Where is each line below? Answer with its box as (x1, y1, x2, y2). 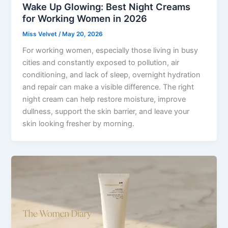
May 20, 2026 (62, 30, 103, 38)
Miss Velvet (22, 30, 59, 38)
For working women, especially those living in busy (22, 46, 198, 55)
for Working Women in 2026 (22, 12, 148, 24)
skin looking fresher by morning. (22, 119, 135, 129)
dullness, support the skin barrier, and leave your (22, 107, 190, 117)
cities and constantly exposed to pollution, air (22, 58, 180, 68)
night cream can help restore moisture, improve (22, 95, 186, 104)
